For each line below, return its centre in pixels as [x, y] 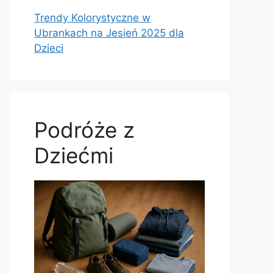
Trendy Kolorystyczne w [92, 18]
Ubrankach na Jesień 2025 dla [109, 33]
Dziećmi [74, 156]
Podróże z [84, 130]
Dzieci [49, 48]
